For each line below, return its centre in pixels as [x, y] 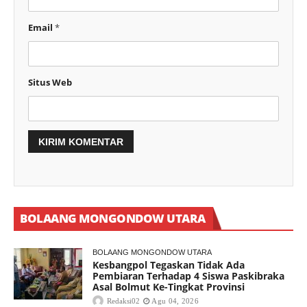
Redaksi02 [123, 301]
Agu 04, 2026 [175, 301]
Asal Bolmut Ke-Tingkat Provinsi [169, 287]
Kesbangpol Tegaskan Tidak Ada [169, 265]
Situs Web [50, 83]
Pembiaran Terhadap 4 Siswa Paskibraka [188, 276]
